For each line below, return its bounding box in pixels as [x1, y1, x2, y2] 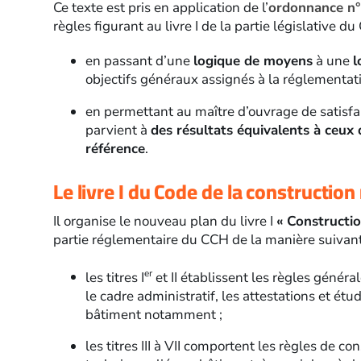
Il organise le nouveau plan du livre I [52, 211, 276, 230]
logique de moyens [193, 51, 313, 70]
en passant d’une [85, 51, 193, 70]
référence [85, 139, 145, 158]
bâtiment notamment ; [85, 305, 222, 324]
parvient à [85, 120, 151, 139]
